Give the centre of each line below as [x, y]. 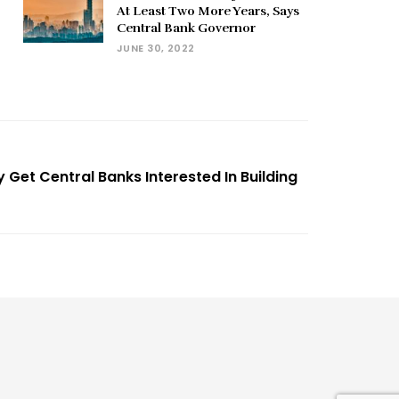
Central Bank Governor [186, 28]
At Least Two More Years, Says [208, 11]
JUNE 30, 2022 [156, 48]
